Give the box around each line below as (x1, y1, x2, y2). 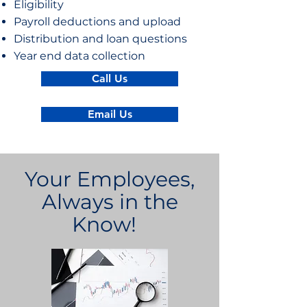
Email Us (87, 108, 132, 121)
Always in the (41, 189, 178, 214)
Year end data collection (14, 49, 145, 62)
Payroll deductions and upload (14, 15, 181, 28)
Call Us (92, 72, 127, 85)
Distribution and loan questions (14, 32, 187, 45)
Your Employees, (25, 167, 195, 192)
